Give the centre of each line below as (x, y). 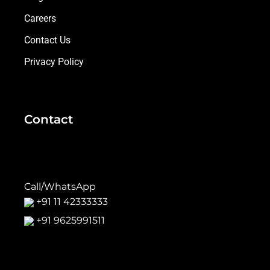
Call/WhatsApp (60, 186)
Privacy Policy (54, 61)
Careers (40, 18)
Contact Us (47, 40)
